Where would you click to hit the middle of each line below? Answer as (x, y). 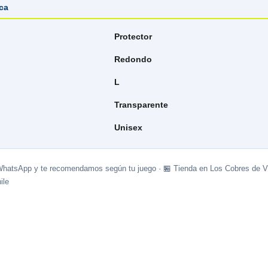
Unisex (128, 127)
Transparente (141, 105)
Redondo (133, 59)
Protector (133, 36)
